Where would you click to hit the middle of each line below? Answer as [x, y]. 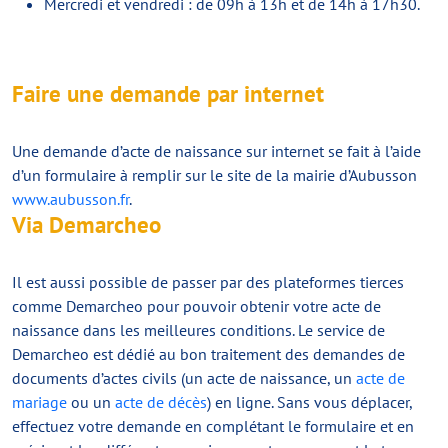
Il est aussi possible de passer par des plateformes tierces [208, 282]
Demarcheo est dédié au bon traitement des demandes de [208, 354]
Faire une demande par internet [168, 93]
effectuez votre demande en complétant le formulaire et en [213, 426]
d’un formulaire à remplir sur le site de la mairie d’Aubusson [214, 175]
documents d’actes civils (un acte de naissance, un [184, 378]
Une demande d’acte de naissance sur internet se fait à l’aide [216, 151]
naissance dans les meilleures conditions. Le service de [198, 330]
